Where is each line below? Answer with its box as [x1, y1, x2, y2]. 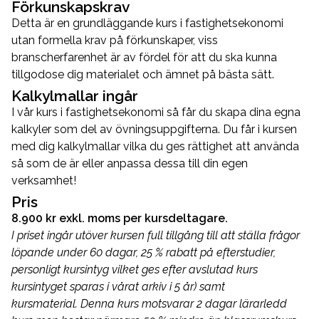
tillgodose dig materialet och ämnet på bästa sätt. [11, 67, 274, 81]
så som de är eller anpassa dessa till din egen [11, 156, 248, 170]
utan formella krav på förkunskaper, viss [11, 33, 218, 47]
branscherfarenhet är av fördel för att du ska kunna [11, 50, 277, 64]
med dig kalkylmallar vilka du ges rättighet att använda [11, 139, 299, 153]
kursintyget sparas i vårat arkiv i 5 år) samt [11, 279, 225, 293]
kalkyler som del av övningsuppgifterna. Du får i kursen [11, 122, 297, 136]
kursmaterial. [11, 296, 80, 310]
